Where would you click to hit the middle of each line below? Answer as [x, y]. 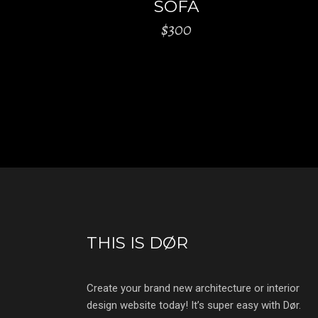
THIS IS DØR [137, 243]
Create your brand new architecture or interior [193, 289]
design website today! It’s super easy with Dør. [194, 306]
